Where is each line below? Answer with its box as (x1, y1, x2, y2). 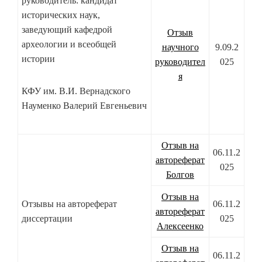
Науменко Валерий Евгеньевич (22, 101, 147, 111)
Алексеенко (157, 221, 204, 232)
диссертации (22, 213, 73, 224)
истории (22, 54, 55, 64)
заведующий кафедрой (22, 25, 112, 35)
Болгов (166, 170, 194, 180)
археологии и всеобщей (22, 39, 116, 50)
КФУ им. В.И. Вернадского (22, 86, 130, 96)
